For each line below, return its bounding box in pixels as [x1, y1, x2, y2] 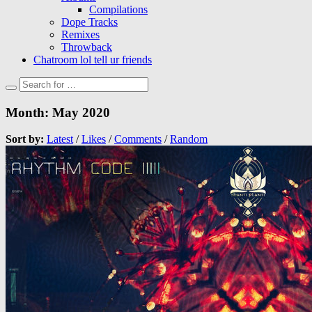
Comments [114, 133, 162, 146]
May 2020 [52, 104, 110, 120]
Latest [47, 133, 73, 146]
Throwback [61, 41, 112, 53]
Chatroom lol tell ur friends [33, 54, 152, 65]
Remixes [61, 29, 100, 40]
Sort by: [6, 133, 44, 146]
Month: [6, 104, 52, 120]
